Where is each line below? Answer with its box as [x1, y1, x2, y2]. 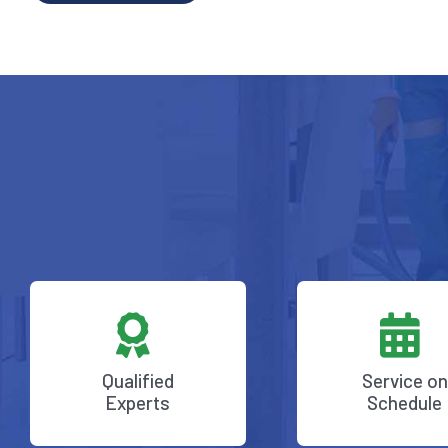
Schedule [367, 391, 443, 415]
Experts [105, 391, 171, 415]
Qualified [101, 369, 174, 393]
